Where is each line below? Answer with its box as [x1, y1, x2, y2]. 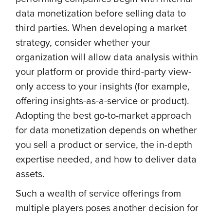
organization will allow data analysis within [16, 49, 198, 64]
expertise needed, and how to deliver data [16, 151, 197, 166]
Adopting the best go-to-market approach [16, 108, 191, 122]
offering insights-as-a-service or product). [16, 93, 189, 108]
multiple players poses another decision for [16, 200, 199, 215]
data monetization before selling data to [16, 5, 186, 20]
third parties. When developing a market [16, 20, 187, 35]
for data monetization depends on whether [16, 122, 197, 137]
